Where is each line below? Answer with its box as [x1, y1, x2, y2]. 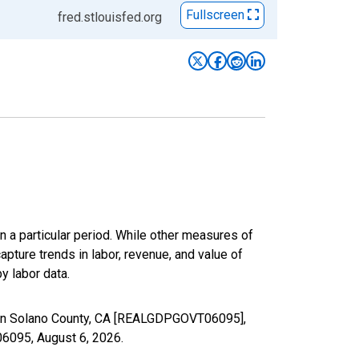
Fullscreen [186, 7, 248, 23]
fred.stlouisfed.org [58, 9, 162, 25]
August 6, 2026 [37, 329, 121, 345]
